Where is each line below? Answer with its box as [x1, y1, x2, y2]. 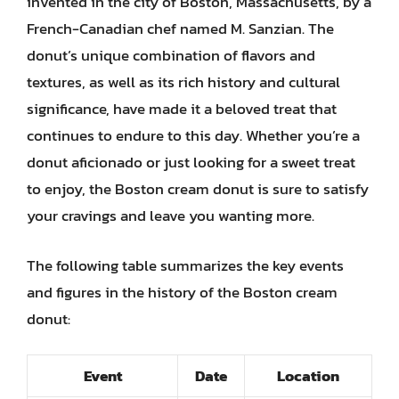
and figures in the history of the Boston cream [27, 280, 338, 304]
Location [277, 364, 339, 387]
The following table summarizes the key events [27, 253, 344, 277]
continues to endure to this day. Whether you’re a [27, 124, 360, 147]
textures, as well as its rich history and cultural [27, 70, 340, 94]
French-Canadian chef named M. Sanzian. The [27, 17, 334, 40]
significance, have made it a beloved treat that [27, 97, 337, 120]
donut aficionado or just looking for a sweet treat [27, 151, 355, 174]
